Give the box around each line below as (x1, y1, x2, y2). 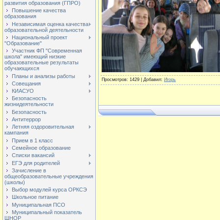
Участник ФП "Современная (12, 48, 82, 54)
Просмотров (102, 77, 127, 82)
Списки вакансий (12, 152, 55, 159)
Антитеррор (12, 116, 41, 123)
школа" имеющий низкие (4, 54, 66, 60)
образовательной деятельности (4, 27, 83, 33)
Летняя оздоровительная (12, 124, 74, 130)
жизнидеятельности (4, 101, 54, 108)
